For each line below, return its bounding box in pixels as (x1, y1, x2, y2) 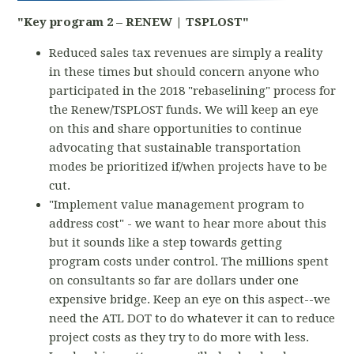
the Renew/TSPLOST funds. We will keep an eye (49, 103, 319, 118)
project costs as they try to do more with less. (49, 330, 310, 345)
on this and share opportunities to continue (49, 122, 303, 137)
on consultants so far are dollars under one (49, 273, 299, 288)
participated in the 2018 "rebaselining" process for (49, 84, 337, 99)
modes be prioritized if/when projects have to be (49, 160, 328, 175)
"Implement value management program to (49, 198, 305, 213)
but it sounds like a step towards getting (49, 235, 283, 250)
